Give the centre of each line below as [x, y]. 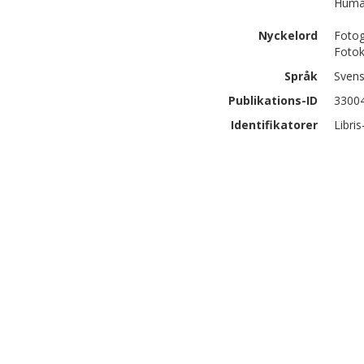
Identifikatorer [274, 125]
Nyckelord [288, 35]
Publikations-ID [273, 100]
